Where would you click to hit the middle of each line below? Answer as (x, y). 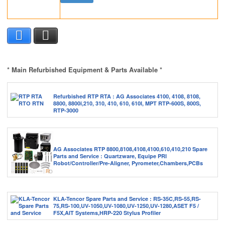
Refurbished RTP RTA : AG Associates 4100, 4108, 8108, (127, 96)
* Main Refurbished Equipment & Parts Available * (85, 70)
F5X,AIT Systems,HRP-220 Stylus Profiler (107, 213)
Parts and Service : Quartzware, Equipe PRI (110, 156)
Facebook (39, 36)
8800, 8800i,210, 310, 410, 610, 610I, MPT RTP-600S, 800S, (127, 103)
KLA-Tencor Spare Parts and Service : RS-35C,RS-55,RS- (127, 199)
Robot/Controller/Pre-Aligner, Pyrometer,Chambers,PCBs (128, 163)
